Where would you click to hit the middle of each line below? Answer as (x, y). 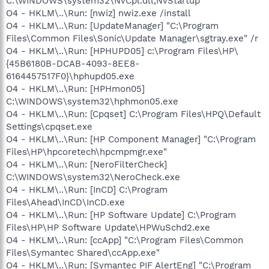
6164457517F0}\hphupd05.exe (70, 76)
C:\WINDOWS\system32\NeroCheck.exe (93, 177)
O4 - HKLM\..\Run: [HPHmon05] (75, 89)
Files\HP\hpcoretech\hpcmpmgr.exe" (86, 152)
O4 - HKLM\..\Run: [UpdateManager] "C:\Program (112, 26)
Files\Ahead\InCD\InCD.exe (65, 202)
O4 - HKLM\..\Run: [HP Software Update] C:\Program (121, 215)
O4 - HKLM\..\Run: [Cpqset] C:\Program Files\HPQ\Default (133, 114)
